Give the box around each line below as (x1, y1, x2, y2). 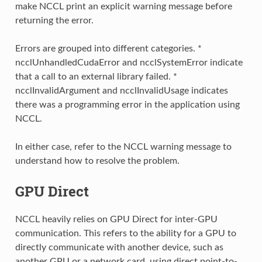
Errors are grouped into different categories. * (15, 43, 202, 53)
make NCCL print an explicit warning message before (15, 1, 232, 11)
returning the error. (15, 15, 94, 25)
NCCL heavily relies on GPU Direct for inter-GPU (15, 214, 218, 224)
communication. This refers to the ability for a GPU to (15, 228, 236, 238)
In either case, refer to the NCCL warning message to (15, 142, 232, 151)
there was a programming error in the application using (15, 99, 240, 109)
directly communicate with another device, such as (15, 242, 223, 252)
